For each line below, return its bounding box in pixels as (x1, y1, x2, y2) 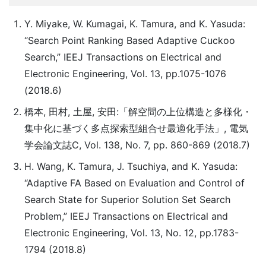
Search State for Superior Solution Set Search (24, 194, 230, 205)
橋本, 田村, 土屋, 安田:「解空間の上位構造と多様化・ (24, 106, 252, 118)
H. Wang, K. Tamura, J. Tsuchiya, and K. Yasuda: (24, 160, 237, 172)
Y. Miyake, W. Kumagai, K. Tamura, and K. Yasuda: (24, 18, 245, 30)
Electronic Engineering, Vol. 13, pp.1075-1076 (24, 68, 226, 80)
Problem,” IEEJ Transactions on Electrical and (24, 210, 228, 222)
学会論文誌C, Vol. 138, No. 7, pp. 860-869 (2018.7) (24, 139, 250, 151)
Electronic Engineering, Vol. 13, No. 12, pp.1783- (24, 227, 239, 239)
